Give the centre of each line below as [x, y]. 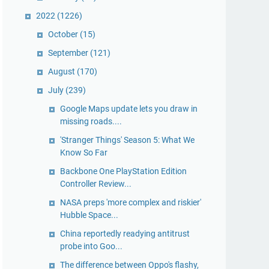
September [69, 53]
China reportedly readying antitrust [125, 234]
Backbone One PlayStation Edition [123, 171]
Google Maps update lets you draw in [129, 109]
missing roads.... [91, 121]
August [62, 71]
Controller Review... [96, 184]
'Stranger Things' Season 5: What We [127, 140]
